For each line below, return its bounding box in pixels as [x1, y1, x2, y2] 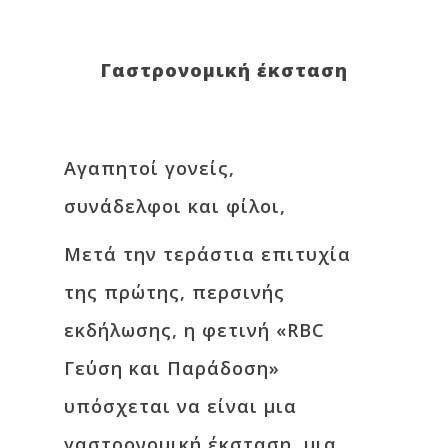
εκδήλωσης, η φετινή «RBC [64, 318, 325, 342]
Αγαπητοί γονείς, [64, 156, 235, 180]
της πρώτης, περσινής [64, 280, 285, 304]
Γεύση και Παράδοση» [64, 356, 280, 380]
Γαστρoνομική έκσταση [100, 58, 348, 82]
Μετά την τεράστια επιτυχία [64, 242, 351, 266]
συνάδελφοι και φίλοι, [64, 194, 286, 218]
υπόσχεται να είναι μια [64, 394, 297, 418]
